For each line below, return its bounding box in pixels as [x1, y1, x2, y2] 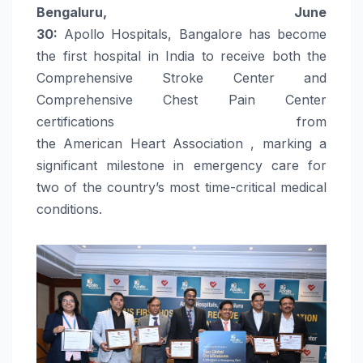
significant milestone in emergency [36, 156, 271, 173]
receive [220, 47, 265, 64]
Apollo [64, 25, 105, 42]
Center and [203, 69, 327, 86]
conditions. [36, 200, 102, 217]
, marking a [250, 135, 327, 152]
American [63, 135, 123, 152]
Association [173, 135, 251, 152]
